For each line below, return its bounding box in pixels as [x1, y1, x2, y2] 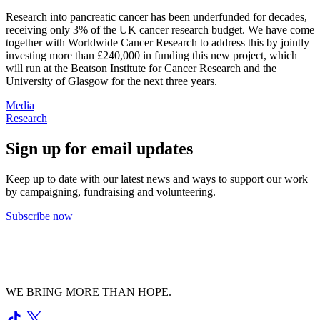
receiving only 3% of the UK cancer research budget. [6, 23, 248, 36]
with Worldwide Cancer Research [42, 36, 197, 49]
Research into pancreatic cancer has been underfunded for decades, [6, 10, 307, 23]
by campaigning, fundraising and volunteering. [6, 185, 216, 198]
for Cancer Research [149, 61, 241, 74]
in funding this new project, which [140, 49, 297, 61]
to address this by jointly [197, 36, 309, 49]
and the [241, 61, 276, 74]
